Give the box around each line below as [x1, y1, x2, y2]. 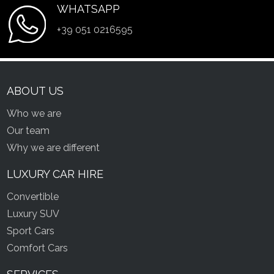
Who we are [7, 107, 62, 119]
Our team [7, 124, 50, 136]
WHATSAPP [57, 2, 120, 15]
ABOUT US [7, 84, 64, 97]
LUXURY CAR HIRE [7, 167, 104, 180]
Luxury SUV [7, 207, 60, 220]
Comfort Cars [7, 242, 68, 254]
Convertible [7, 190, 59, 202]
